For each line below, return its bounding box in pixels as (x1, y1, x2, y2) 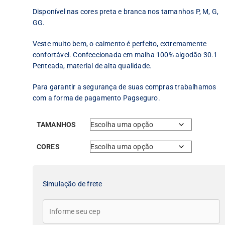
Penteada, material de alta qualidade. (32, 62, 152, 70)
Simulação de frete (42, 180, 102, 188)
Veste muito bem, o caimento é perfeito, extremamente (32, 40, 207, 48)
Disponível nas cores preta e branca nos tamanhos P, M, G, (32, 8, 219, 16)
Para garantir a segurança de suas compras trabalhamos (32, 83, 216, 91)
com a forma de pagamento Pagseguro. (32, 94, 160, 102)
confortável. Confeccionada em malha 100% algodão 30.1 (32, 51, 218, 59)
